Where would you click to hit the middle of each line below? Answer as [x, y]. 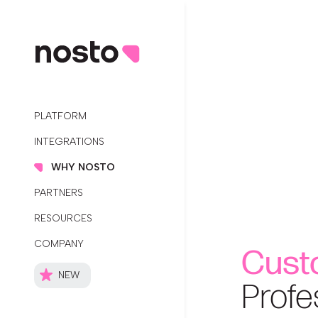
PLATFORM [60, 116]
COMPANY [59, 244]
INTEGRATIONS [69, 142]
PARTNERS [59, 193]
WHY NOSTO [83, 167]
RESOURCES [63, 218]
